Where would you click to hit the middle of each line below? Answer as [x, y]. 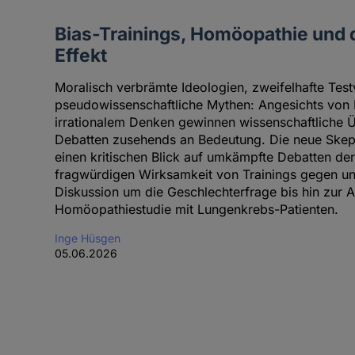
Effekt [80, 55]
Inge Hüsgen [87, 239]
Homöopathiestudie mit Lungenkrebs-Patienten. [196, 210]
